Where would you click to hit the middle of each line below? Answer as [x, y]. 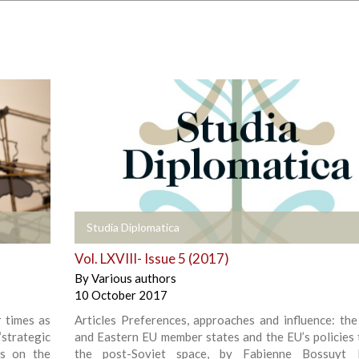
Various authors [133, 278]
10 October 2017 [121, 294]
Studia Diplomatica [133, 227]
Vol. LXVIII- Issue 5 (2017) [151, 258]
